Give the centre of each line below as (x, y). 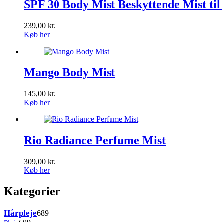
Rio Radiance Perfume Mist (95, 140)
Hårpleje (20, 213)
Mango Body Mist (69, 72)
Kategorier (32, 191)
